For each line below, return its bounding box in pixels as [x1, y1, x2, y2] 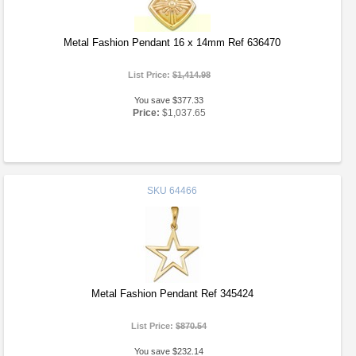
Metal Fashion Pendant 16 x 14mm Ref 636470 [64, 37, 281, 48]
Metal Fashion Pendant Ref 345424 [91, 288, 253, 300]
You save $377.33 [134, 95, 204, 105]
